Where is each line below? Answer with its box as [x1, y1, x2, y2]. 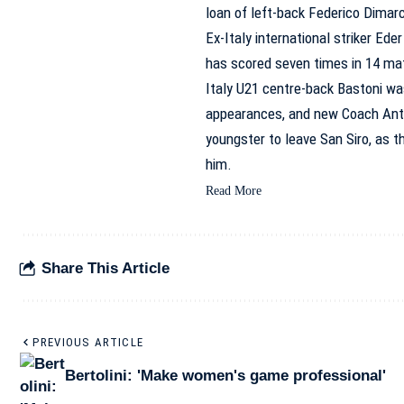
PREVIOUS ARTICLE [32, 335, 144, 349]
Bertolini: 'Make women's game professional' [65, 366, 386, 384]
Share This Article [41, 259, 170, 277]
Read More [205, 184, 262, 197]
